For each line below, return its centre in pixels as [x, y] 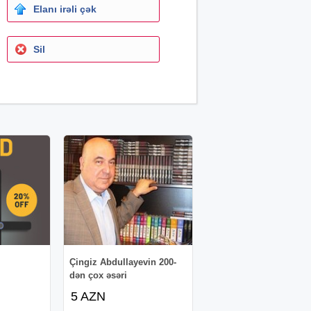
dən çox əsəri [99, 275]
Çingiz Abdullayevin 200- [123, 262]
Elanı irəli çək [65, 9]
